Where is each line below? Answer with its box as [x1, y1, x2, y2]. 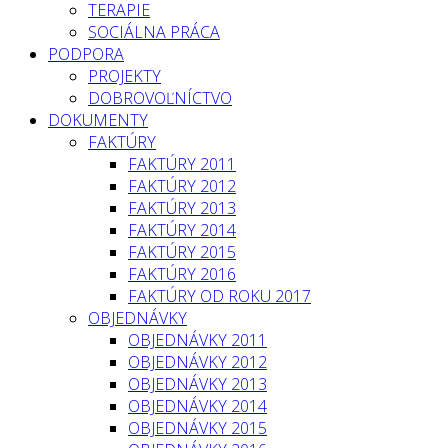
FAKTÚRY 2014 [128, 219, 236, 241]
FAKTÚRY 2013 [128, 197, 236, 219]
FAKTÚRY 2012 [128, 175, 236, 197]
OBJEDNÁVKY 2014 [128, 395, 267, 417]
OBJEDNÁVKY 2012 [128, 351, 267, 373]
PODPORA [48, 43, 124, 65]
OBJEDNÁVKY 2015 [128, 417, 267, 439]
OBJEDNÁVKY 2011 [128, 329, 267, 351]
